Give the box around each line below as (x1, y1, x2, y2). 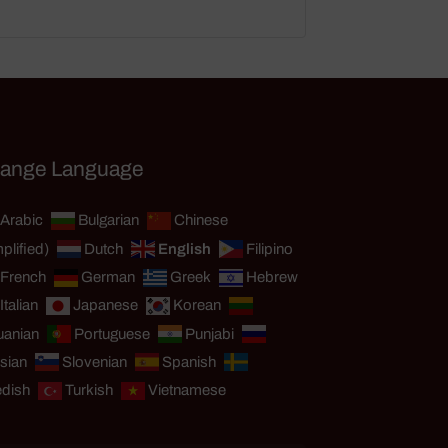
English (157, 240, 211, 257)
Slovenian (61, 353, 127, 370)
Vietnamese (147, 382, 226, 399)
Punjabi (184, 325, 234, 342)
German (80, 269, 135, 286)
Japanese (72, 297, 138, 314)
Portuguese (73, 325, 150, 342)
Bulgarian (77, 212, 139, 229)
